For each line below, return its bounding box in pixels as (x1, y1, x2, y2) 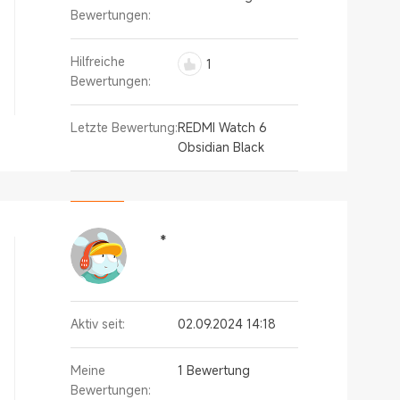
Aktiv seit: (71, 315, 125, 332)
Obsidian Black (178, 138, 264, 155)
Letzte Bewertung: (71, 119, 178, 136)
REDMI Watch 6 (178, 119, 267, 136)
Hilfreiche (71, 53, 125, 70)
